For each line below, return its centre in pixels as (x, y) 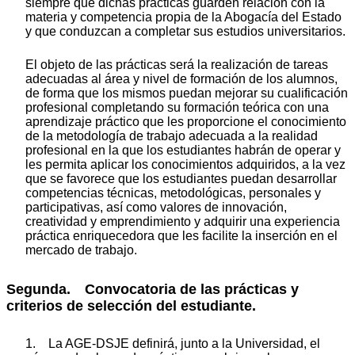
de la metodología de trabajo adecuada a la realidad (172, 136)
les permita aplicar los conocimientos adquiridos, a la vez (185, 165)
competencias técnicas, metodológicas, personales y (173, 193)
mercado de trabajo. (81, 250)
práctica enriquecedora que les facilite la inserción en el (181, 236)
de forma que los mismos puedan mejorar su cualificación (187, 94)
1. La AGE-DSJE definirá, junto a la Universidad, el (173, 343)
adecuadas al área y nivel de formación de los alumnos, (181, 79)
